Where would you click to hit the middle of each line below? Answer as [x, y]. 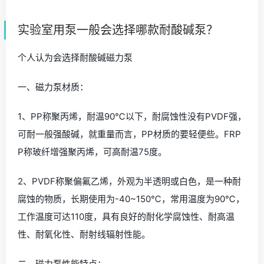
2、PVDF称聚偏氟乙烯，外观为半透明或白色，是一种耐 [129, 181]
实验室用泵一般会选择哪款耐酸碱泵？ [118, 30]
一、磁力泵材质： [53, 87]
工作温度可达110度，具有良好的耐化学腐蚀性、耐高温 [126, 216]
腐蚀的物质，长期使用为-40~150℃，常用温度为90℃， [131, 199]
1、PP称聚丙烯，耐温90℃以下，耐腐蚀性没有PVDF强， [132, 116]
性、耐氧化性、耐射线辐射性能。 [84, 234]
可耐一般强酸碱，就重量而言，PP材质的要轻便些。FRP [129, 134]
